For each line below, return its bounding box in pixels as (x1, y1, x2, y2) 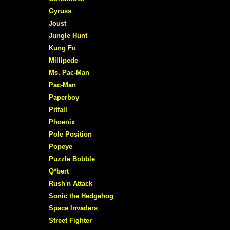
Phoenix (49, 118, 75, 126)
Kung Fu (49, 44, 76, 52)
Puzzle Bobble (49, 155, 95, 163)
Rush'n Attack (49, 179, 92, 187)
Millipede (49, 56, 78, 64)
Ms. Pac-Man (49, 68, 89, 76)
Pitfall (49, 105, 67, 113)
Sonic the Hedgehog (49, 191, 113, 200)
